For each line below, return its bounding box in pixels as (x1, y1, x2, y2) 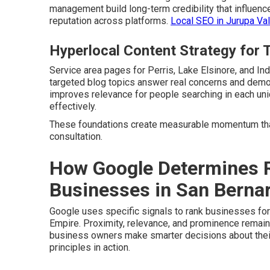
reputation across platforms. (49, 15, 171, 27)
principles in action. (49, 242, 130, 253)
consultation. (49, 131, 102, 142)
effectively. (49, 101, 96, 112)
